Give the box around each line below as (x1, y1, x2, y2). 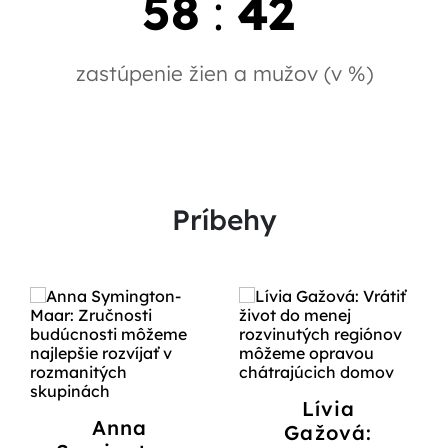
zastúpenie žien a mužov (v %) (75, 60, 373, 87)
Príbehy (171, 202, 277, 238)
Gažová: (284, 420, 373, 446)
